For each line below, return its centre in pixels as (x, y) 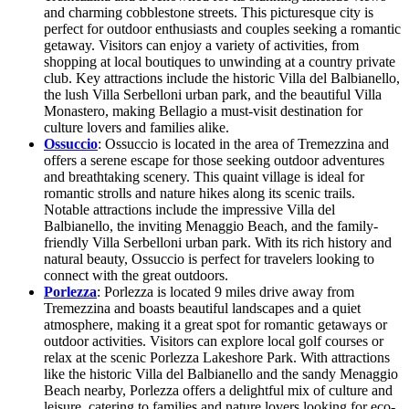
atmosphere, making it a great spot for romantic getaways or (215, 325)
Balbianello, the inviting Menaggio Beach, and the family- (211, 226)
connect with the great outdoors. (136, 276)
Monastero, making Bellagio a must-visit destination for (203, 111)
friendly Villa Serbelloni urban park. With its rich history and (218, 243)
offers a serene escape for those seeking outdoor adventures (214, 161)
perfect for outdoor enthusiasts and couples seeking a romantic (222, 29)
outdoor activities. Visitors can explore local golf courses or (214, 341)
